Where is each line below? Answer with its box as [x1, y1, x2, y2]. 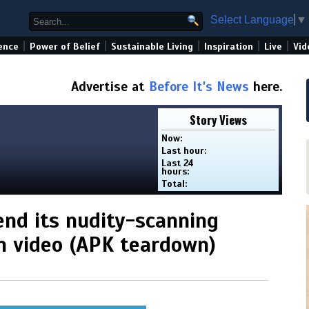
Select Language [210, 13, 294, 26]
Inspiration [204, 41, 253, 52]
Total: [161, 178, 188, 190]
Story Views [190, 111, 247, 128]
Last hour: [161, 145, 207, 157]
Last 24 [161, 157, 195, 169]
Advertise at [71, 79, 149, 94]
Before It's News [149, 79, 249, 94]
